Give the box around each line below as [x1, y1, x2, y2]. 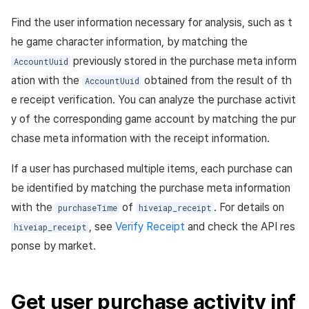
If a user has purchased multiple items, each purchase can [11, 161, 292, 175]
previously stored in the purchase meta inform [70, 54, 297, 68]
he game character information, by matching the [11, 34, 248, 48]
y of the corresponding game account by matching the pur [11, 112, 296, 126]
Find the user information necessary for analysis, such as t [11, 15, 292, 29]
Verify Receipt [115, 219, 186, 233]
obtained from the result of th [141, 73, 292, 87]
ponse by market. [11, 239, 96, 252]
